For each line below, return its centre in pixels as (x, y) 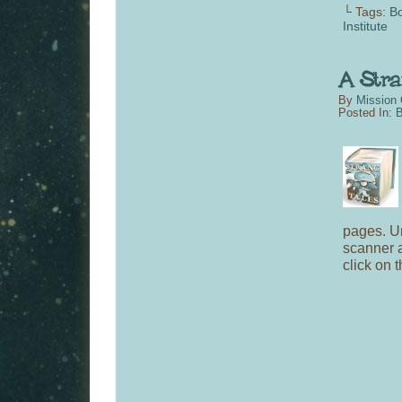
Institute (365, 26)
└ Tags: (366, 11)
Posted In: (367, 114)
